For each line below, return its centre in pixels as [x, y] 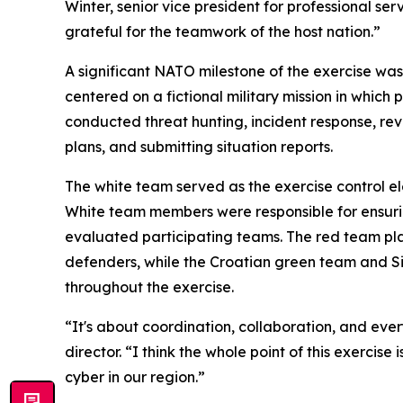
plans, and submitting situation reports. [199, 147]
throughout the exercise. [149, 287]
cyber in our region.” [135, 377]
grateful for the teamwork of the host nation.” [223, 32]
